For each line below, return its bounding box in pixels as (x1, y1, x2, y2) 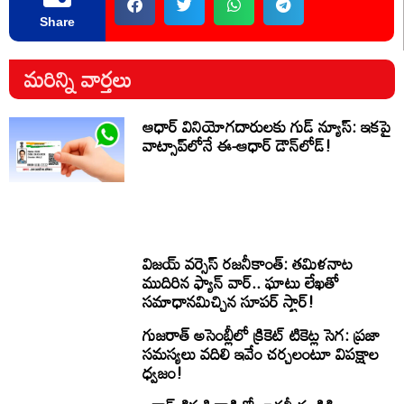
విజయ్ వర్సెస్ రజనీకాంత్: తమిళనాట (142, 246, 353, 280)
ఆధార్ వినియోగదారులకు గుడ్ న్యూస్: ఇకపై (142, 110, 392, 143)
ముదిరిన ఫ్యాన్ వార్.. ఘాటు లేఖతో (142, 265, 340, 298)
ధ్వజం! (142, 355, 183, 389)
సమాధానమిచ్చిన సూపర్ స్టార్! (142, 284, 315, 317)
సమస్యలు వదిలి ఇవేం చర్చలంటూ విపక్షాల (142, 336, 380, 370)
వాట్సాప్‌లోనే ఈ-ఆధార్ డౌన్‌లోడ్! (142, 129, 332, 162)
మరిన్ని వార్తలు (18, 58, 133, 101)
